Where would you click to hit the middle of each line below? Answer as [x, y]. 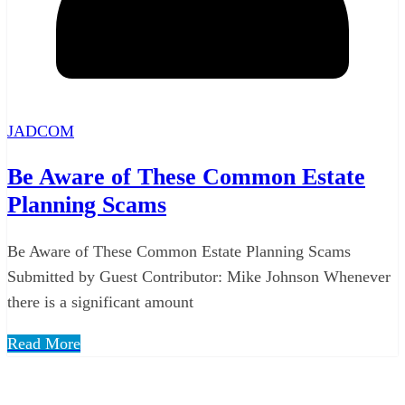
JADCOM [41, 131]
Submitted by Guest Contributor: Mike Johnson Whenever [199, 276]
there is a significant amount [100, 301]
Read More [44, 343]
